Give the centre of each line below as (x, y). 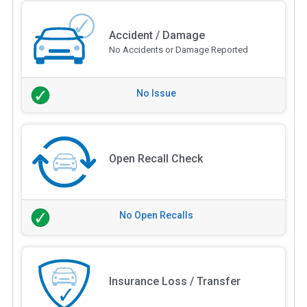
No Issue (156, 93)
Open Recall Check (156, 159)
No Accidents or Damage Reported (178, 49)
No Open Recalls (156, 216)
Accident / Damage (157, 35)
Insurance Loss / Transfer (174, 282)
